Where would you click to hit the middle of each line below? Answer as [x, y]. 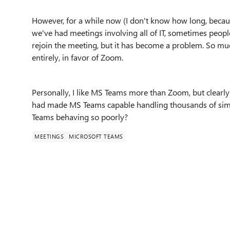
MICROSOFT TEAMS [96, 136]
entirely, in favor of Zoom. [78, 57]
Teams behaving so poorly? [80, 117]
